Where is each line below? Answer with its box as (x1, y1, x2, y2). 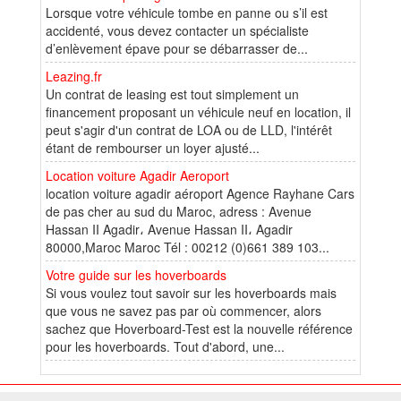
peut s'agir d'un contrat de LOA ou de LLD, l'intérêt (46, 120, 332, 139)
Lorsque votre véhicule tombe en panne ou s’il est (46, 3, 328, 21)
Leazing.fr (46, 66, 102, 85)
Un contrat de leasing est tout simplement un (46, 84, 299, 103)
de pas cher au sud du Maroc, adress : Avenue (46, 201, 311, 220)
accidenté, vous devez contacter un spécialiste (46, 21, 309, 39)
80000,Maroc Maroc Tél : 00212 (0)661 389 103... (46, 237, 329, 256)
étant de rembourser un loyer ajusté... (46, 138, 260, 157)
